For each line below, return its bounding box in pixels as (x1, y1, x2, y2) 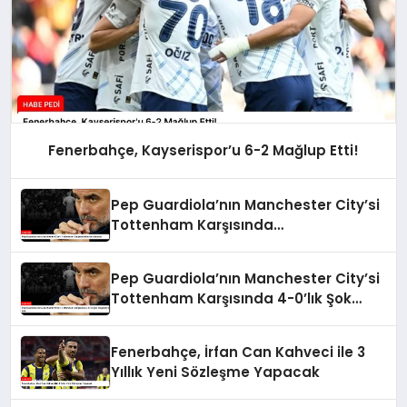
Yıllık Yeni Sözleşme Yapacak (111, 362, 321, 382)
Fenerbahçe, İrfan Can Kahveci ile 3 (111, 342, 366, 362)
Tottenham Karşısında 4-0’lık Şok (111, 288, 352, 308)
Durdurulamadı (111, 234, 222, 254)
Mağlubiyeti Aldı (111, 308, 227, 328)
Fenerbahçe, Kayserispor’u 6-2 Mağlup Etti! (48, 141, 359, 161)
